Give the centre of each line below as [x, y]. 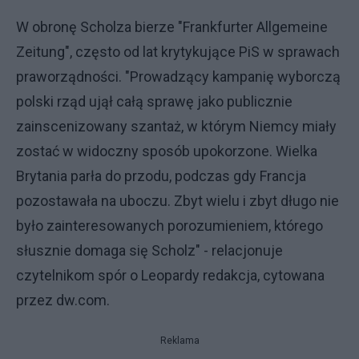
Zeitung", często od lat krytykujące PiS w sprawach [178, 52]
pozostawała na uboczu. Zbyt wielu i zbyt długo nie [177, 201]
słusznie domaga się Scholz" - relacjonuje [149, 250]
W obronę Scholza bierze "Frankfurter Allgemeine [172, 27]
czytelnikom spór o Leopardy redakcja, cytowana [170, 275]
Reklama [179, 341]
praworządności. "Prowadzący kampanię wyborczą [178, 77]
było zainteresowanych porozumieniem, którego [169, 226]
